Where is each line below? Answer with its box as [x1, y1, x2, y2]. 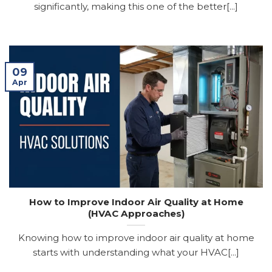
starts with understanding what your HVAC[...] [33, 246, 239, 258]
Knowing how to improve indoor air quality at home [18, 231, 254, 243]
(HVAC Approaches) [87, 207, 185, 219]
